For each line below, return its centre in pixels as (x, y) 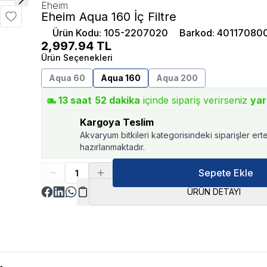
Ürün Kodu (76, 33)
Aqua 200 (177, 78)
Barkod (196, 33)
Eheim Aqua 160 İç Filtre (109, 17)
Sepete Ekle (226, 173)
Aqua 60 (67, 78)
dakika (124, 100)
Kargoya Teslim (117, 122)
